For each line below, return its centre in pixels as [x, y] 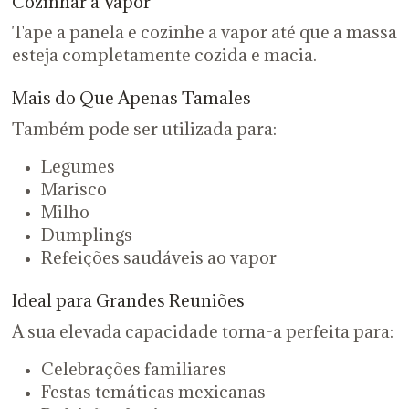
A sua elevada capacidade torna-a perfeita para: [202, 331]
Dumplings [86, 235]
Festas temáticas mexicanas [153, 392]
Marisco [73, 189]
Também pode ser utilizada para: [144, 128]
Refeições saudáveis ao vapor [158, 258]
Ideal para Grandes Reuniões [128, 301]
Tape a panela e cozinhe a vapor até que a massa [204, 32]
